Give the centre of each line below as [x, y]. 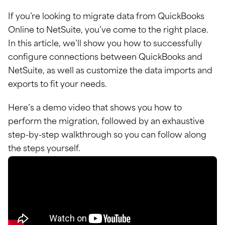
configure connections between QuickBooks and [105, 58]
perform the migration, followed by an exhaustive [106, 122]
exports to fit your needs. [58, 85]
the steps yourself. [44, 149]
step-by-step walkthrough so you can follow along [107, 136]
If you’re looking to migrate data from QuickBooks [106, 17]
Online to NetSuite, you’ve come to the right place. [108, 31]
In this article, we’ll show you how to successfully [105, 44]
